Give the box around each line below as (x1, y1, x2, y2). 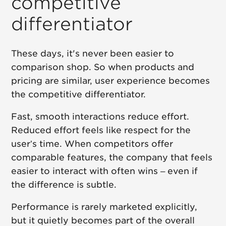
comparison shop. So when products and (11, 62, 195, 73)
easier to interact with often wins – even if (11, 166, 198, 177)
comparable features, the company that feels (11, 152, 213, 163)
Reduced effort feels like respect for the (11, 125, 191, 136)
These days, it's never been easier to (11, 48, 175, 59)
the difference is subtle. (11, 180, 117, 190)
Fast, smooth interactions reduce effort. (11, 111, 190, 122)
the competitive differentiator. (11, 89, 146, 100)
